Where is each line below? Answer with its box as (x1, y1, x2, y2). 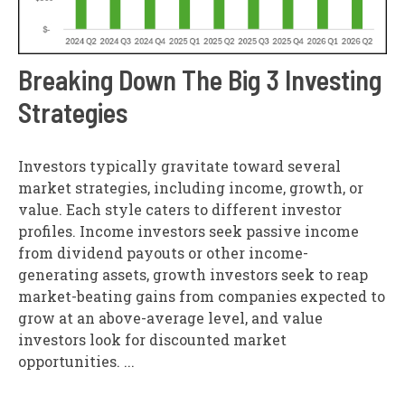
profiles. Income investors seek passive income (18, 221, 359, 241)
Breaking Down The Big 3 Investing (18, 63, 381, 97)
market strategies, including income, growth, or (18, 178, 363, 198)
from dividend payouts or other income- (18, 243, 308, 263)
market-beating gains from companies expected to (18, 287, 385, 306)
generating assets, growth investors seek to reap (18, 265, 368, 285)
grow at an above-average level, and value (18, 308, 323, 328)
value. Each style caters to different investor (18, 200, 342, 220)
